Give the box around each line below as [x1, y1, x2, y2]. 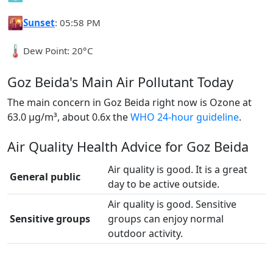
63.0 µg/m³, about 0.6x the [7, 110, 130, 124]
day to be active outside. [108, 177, 219, 191]
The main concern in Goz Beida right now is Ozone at [7, 96, 252, 109]
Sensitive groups [10, 212, 90, 225]
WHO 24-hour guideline [130, 110, 239, 124]
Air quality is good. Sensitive [108, 197, 236, 211]
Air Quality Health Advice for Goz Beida [7, 138, 249, 155]
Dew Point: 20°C [23, 44, 93, 57]
